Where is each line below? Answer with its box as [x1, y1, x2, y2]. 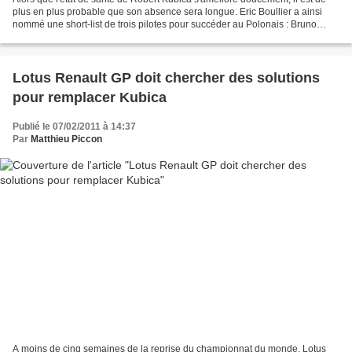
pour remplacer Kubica [13, 89, 167, 105]
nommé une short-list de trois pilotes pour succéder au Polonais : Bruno [13, 18, 317, 30]
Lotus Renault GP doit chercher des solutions [13, 69, 320, 86]
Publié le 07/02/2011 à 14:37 [13, 120, 136, 132]
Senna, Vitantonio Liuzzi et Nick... [13, 31, 155, 42]
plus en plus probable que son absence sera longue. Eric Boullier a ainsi [13, 5, 322, 17]
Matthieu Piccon [31, 133, 102, 145]
